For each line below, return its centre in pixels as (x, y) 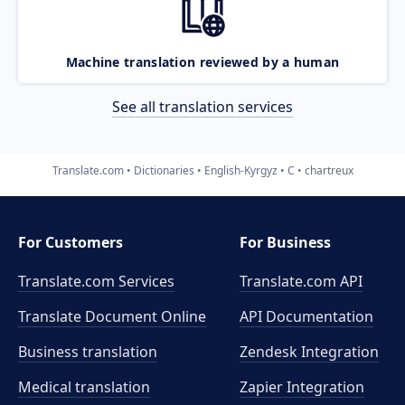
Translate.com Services (96, 281)
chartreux (329, 170)
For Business (286, 242)
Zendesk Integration (310, 352)
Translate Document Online (112, 316)
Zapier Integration (302, 387)
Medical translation (84, 387)
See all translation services (202, 106)
